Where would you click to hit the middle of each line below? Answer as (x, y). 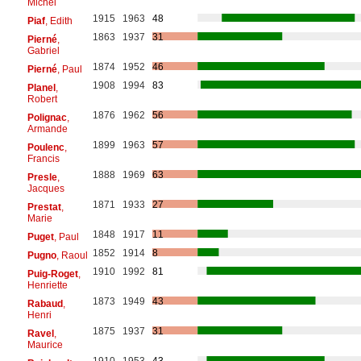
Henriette (47, 285)
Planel (41, 87)
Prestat (44, 207)
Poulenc (46, 147)
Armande (47, 129)
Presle (42, 177)
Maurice (45, 344)
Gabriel (43, 50)
